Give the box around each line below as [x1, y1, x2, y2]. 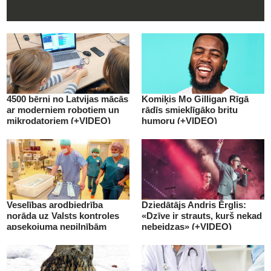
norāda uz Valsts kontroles [7, 210, 119, 221]
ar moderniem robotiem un [7, 104, 119, 115]
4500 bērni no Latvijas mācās [7, 93, 128, 104]
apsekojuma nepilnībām [7, 221, 106, 232]
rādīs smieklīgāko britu [142, 104, 238, 115]
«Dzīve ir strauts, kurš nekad [142, 210, 262, 221]
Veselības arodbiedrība [7, 199, 103, 210]
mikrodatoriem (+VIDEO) [7, 115, 111, 126]
